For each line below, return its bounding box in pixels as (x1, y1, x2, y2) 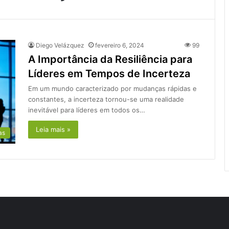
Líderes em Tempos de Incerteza (28, 67, 190, 80)
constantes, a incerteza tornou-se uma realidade (28, 95, 184, 103)
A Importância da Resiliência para (28, 53, 192, 65)
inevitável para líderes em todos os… (28, 105, 145, 114)
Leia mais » (36, 125, 71, 133)
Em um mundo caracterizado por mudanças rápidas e (28, 84, 197, 93)
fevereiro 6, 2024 (95, 41, 144, 49)
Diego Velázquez (36, 41, 84, 49)
